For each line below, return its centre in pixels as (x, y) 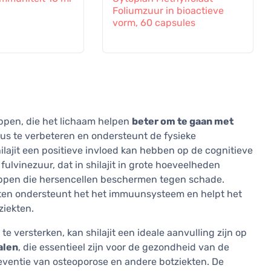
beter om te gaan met (183, 122)
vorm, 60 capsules (154, 23)
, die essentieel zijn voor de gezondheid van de (124, 247)
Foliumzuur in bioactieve (168, 11)
